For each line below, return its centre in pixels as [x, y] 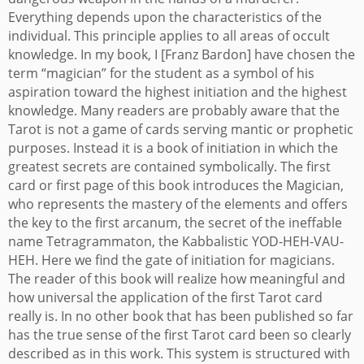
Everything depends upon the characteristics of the [165, 17]
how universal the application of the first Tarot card [165, 298]
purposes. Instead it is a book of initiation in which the [173, 148]
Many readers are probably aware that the [210, 111]
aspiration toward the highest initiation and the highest [178, 92]
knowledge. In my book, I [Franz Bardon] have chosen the [182, 55]
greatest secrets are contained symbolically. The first [169, 167]
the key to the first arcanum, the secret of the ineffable [175, 223]
